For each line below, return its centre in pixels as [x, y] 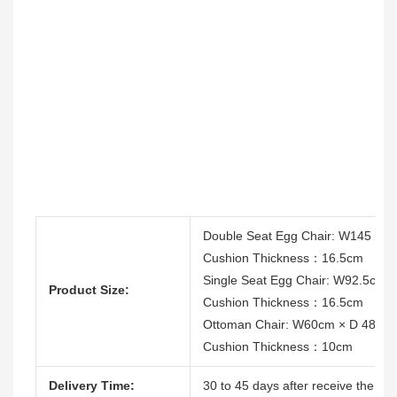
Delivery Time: [92, 386]
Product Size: [89, 290]
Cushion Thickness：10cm [278, 347]
